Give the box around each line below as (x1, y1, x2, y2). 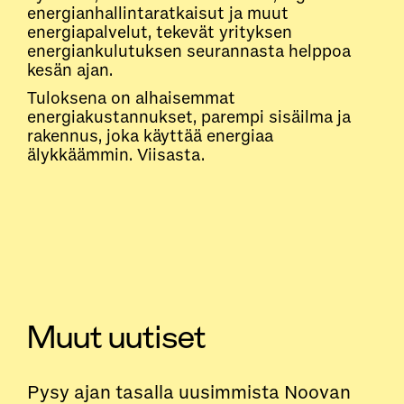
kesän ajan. (27, 60, 113, 80)
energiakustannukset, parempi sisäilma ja (27, 106, 351, 127)
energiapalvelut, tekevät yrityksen (27, 22, 292, 42)
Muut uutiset (27, 317, 207, 357)
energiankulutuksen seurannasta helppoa (27, 41, 351, 61)
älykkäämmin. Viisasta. (27, 144, 205, 165)
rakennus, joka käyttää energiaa (27, 125, 273, 146)
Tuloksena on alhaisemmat (27, 87, 235, 108)
